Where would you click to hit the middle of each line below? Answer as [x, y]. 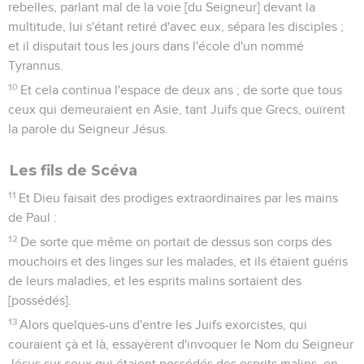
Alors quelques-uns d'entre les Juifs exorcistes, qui [164, 325]
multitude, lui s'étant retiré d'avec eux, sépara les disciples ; [176, 26]
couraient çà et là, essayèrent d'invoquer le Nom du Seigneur [181, 344]
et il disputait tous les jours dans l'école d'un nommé [156, 46]
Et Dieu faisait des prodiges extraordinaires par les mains [179, 198]
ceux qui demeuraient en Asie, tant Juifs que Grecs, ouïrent [177, 109]
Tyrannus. [36, 65]
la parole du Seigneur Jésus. [88, 129]
